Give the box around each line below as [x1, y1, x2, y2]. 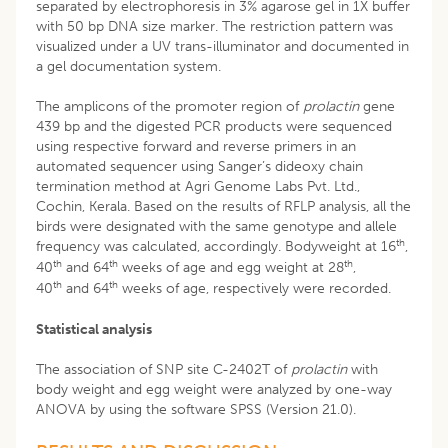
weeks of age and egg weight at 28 [118, 258, 344, 276]
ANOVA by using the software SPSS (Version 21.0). [36, 400, 356, 418]
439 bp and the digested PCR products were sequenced [36, 117, 392, 135]
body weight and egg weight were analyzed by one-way [36, 380, 392, 398]
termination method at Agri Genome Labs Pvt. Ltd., [36, 177, 360, 195]
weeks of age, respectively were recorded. [118, 279, 391, 297]
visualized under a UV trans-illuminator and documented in [36, 37, 409, 55]
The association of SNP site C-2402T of [36, 360, 291, 378]
